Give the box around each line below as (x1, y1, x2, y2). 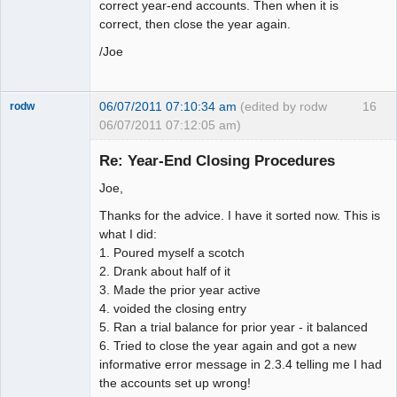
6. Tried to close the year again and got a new (99, 339, 356, 354)
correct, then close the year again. (99, 17, 291, 32)
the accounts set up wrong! (99, 376, 251, 391)
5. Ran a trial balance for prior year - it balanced (99, 320, 368, 335)
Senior (10, 133, 42, 146)
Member (10, 145, 50, 159)
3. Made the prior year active (99, 283, 261, 298)
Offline (23, 165, 58, 179)
